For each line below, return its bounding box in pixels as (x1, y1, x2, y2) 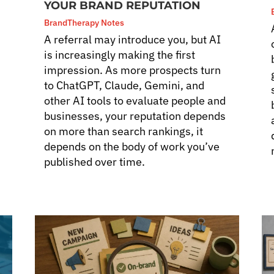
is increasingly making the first (44, 47, 196, 62)
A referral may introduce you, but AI (44, 32, 221, 46)
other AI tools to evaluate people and (44, 93, 226, 108)
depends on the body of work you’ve (44, 139, 220, 154)
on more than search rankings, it (44, 124, 204, 138)
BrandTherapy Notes (44, 17, 125, 28)
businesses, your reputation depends (44, 108, 226, 123)
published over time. (44, 154, 146, 169)
